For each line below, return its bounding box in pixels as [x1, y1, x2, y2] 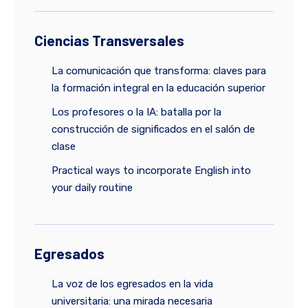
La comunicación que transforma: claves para [52, 65, 266, 78]
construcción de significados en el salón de [52, 123, 255, 136]
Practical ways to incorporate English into [52, 164, 251, 177]
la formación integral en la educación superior [52, 82, 265, 95]
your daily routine [52, 181, 133, 195]
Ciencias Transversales [34, 32, 184, 49]
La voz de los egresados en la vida [52, 278, 213, 291]
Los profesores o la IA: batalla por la [52, 106, 221, 119]
